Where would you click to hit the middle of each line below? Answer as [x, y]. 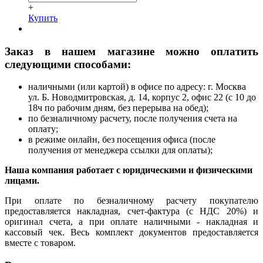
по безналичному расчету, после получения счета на [133, 119]
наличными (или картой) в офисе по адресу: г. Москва [137, 87]
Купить [43, 18]
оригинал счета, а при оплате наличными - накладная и [131, 222]
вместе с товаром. [40, 243]
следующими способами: [68, 64]
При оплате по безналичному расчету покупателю [131, 201]
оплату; [43, 129]
